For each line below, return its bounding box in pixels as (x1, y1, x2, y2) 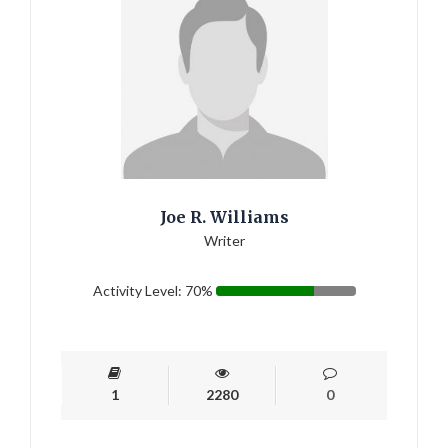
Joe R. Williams (159, 207, 289, 228)
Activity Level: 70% (92, 282, 213, 300)
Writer (203, 232, 245, 250)
